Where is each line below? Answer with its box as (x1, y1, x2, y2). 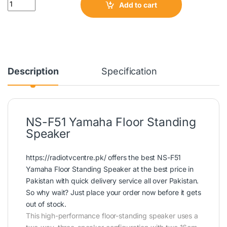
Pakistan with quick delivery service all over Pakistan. (26, 176, 199, 185)
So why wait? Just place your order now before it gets (26, 188, 201, 197)
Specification (101, 66, 157, 77)
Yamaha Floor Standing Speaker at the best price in (26, 165, 194, 174)
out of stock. (26, 200, 67, 209)
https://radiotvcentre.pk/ (26, 153, 106, 162)
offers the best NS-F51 (106, 153, 181, 162)
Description (8, 66, 59, 77)
